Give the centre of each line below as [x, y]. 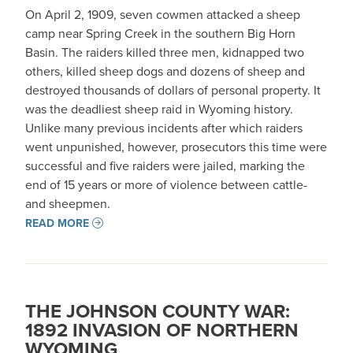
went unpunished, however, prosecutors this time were [176, 147]
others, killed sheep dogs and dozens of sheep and [165, 71]
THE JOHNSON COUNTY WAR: [158, 311]
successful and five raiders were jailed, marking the [165, 165]
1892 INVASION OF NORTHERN [162, 330]
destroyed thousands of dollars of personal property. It [173, 90]
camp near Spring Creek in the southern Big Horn [160, 33]
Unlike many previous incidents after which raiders [164, 128]
